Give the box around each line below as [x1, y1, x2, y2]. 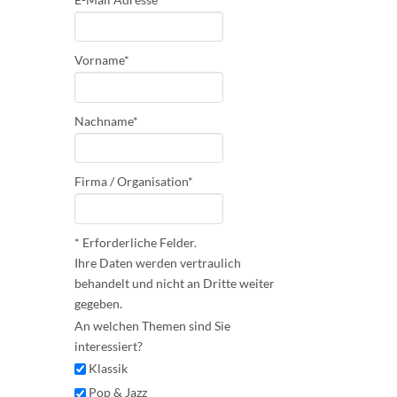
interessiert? [74, 338, 143, 354]
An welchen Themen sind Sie [74, 317, 230, 333]
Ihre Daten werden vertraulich [74, 254, 241, 270]
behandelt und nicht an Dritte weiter [74, 275, 275, 291]
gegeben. [74, 295, 122, 311]
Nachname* [74, 113, 138, 128]
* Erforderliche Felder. [74, 234, 197, 250]
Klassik [89, 360, 128, 376]
